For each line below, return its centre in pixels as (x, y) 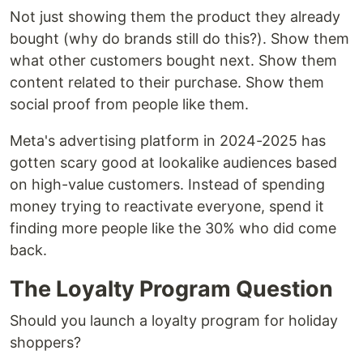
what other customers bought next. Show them (173, 61)
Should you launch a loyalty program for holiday (174, 321)
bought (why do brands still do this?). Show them (179, 39)
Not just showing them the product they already (175, 17)
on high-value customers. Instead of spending (167, 185)
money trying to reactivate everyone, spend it (167, 207)
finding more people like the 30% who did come (173, 228)
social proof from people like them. (129, 105)
